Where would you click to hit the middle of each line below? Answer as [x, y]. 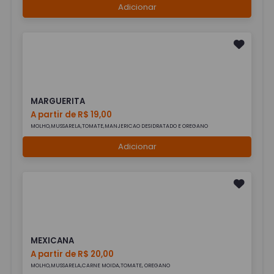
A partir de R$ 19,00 [72, 114]
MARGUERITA [58, 101]
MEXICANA [53, 241]
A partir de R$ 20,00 [72, 254]
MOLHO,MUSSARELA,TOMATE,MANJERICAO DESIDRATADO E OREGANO [120, 126]
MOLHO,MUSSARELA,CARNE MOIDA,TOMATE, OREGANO [101, 266]
